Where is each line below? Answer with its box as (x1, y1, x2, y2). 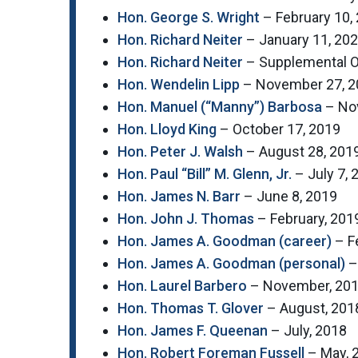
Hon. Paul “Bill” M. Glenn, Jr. (117, 165, 292, 183)
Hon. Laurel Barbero (117, 277, 247, 295)
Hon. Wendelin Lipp (117, 76, 240, 93)
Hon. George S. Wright (117, 9, 260, 26)
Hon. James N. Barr (117, 188, 241, 205)
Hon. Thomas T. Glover (117, 300, 264, 317)
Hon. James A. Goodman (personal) (117, 255, 345, 272)
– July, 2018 (268, 322, 347, 340)
